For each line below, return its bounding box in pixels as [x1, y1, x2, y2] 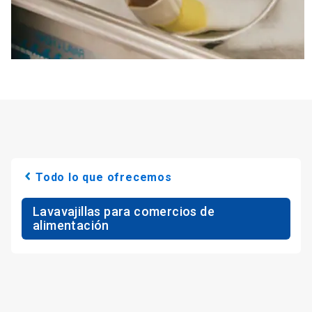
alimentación [33, 218, 109, 233]
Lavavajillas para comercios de [33, 204, 214, 219]
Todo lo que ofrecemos [36, 171, 172, 184]
